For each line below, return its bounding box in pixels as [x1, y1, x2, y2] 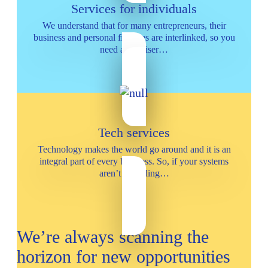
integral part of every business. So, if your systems [39, 156, 229, 166]
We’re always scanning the [17, 227, 209, 247]
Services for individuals [71, 1, 197, 17]
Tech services [98, 124, 170, 140]
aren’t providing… [99, 167, 169, 178]
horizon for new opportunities [17, 246, 230, 267]
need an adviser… [100, 44, 168, 55]
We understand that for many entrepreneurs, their [42, 20, 226, 31]
